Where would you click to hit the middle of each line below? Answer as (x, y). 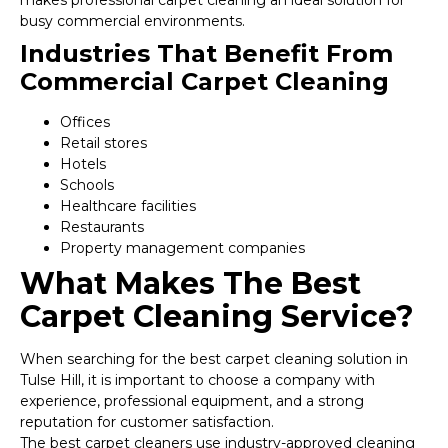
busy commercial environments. (132, 21)
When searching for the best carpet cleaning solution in (214, 359)
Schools (87, 185)
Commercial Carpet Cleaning (204, 82)
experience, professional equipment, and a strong (192, 401)
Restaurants (102, 227)
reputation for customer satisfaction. (147, 422)
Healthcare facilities (128, 206)
